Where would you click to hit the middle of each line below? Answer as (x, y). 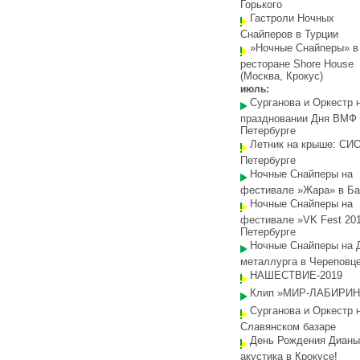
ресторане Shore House (297, 64)
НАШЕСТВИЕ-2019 (296, 275)
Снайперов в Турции (289, 34)
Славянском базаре (288, 327)
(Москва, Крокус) (282, 76)
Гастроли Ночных (292, 18)
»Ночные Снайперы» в (304, 48)
